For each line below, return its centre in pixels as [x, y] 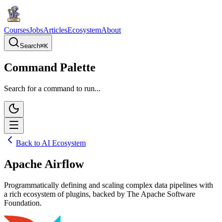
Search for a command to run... [52, 88]
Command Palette [50, 67]
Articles [55, 30]
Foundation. [23, 203]
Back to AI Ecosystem [51, 143]
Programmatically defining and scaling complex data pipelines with [109, 185]
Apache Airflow [44, 164]
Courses [17, 30]
